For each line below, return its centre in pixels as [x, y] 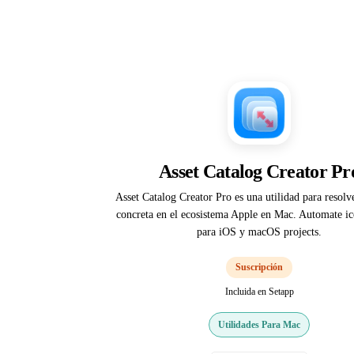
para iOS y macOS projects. [259, 232]
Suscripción [259, 267]
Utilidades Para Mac [259, 324]
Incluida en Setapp [259, 292]
